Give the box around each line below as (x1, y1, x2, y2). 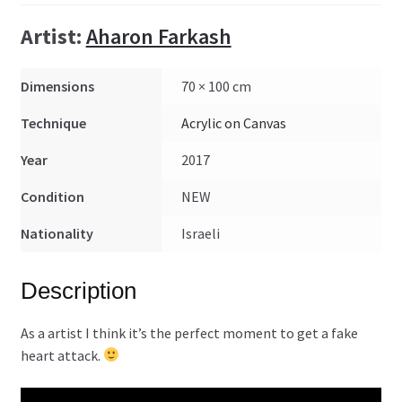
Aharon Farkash (85, 22, 232, 51)
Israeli (181, 224, 221, 243)
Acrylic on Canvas (181, 114, 287, 133)
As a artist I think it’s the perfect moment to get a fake (20, 323, 358, 342)
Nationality (20, 224, 93, 243)
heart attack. (20, 345, 103, 364)
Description (20, 277, 136, 303)
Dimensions (20, 77, 94, 96)
